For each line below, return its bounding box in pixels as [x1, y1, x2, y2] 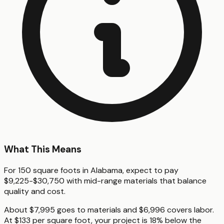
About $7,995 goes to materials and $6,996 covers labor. [4, 204, 214, 215]
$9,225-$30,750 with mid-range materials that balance [4, 175, 206, 186]
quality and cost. [4, 185, 65, 196]
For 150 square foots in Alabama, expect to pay [4, 164, 178, 175]
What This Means [4, 143, 81, 156]
